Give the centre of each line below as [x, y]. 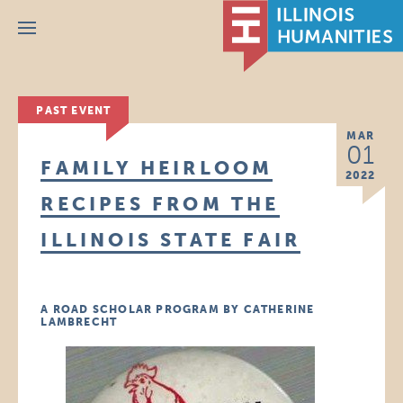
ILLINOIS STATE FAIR [171, 240]
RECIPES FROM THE [160, 204]
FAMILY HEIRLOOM [157, 168]
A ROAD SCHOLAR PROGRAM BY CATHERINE [178, 309]
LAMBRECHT [79, 322]
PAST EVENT [74, 111]
